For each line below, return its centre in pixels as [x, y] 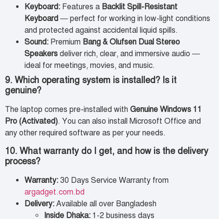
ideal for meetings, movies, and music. [90, 66]
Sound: [36, 42]
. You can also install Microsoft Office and [129, 121]
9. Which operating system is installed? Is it [91, 80]
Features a [81, 7]
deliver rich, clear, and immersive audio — [129, 54]
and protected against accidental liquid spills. [101, 31]
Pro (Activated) [31, 121]
